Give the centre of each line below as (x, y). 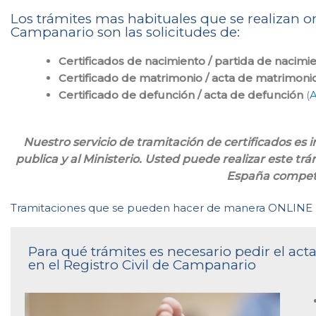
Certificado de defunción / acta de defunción (181, 95)
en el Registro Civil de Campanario (142, 265)
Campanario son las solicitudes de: (125, 32)
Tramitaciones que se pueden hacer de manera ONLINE (162, 207)
